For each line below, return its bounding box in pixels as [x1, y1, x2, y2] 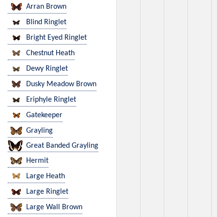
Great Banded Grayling [26, 142, 98, 150]
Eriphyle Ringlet [26, 96, 76, 104]
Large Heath [26, 172, 65, 181]
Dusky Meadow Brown [26, 80, 96, 89]
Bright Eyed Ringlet [26, 34, 87, 42]
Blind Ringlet [26, 18, 66, 27]
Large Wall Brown [26, 203, 82, 212]
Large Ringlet [26, 188, 68, 196]
